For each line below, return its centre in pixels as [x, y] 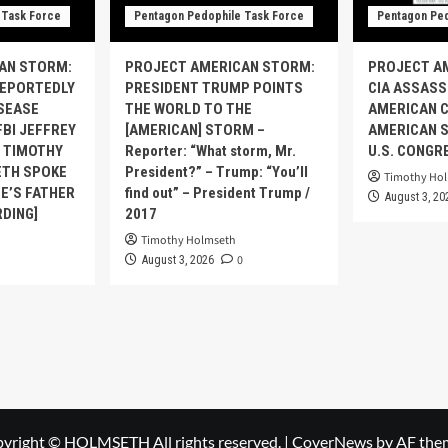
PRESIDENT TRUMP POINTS [214, 88]
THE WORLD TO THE [188, 109]
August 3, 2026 [178, 260]
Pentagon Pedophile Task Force [219, 16]
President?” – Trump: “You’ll [216, 172]
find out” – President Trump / [217, 193]
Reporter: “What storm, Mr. [210, 151]
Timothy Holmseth [188, 241]
